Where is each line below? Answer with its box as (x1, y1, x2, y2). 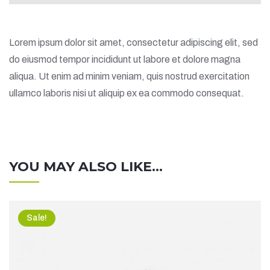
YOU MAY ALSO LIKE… (9, 159, 163, 175)
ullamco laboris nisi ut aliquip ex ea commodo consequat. (9, 88, 244, 98)
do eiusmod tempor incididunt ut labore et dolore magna (9, 54, 240, 64)
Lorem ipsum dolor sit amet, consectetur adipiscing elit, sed (9, 37, 258, 48)
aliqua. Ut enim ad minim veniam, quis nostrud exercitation (9, 71, 250, 81)
